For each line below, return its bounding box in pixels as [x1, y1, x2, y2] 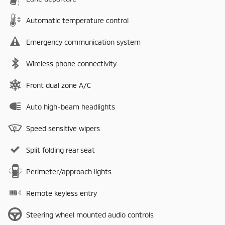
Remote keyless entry [26, 189, 97, 198]
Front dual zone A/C [26, 81, 91, 90]
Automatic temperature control [26, 16, 129, 25]
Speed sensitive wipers [26, 124, 100, 133]
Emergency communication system [26, 38, 141, 47]
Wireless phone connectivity [26, 59, 117, 68]
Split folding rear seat [26, 146, 95, 155]
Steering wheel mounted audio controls [26, 210, 154, 219]
